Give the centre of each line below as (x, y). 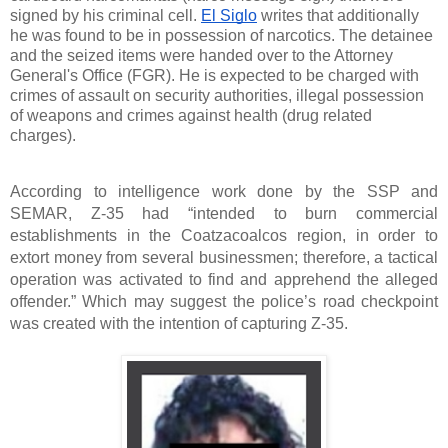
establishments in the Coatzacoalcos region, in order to (224, 236)
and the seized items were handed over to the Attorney (201, 55)
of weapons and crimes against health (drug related (191, 115)
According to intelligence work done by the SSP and (224, 192)
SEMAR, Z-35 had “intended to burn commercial (224, 214)
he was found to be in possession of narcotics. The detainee (221, 35)
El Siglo (229, 15)
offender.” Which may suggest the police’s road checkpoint (224, 302)
